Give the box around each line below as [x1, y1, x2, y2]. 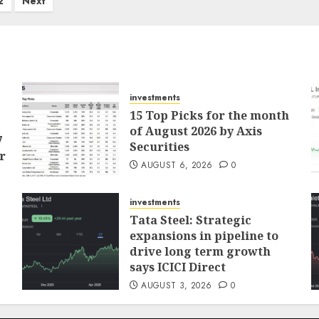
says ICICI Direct [129, 259, 226, 275]
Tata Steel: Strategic [129, 212, 251, 228]
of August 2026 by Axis [129, 123, 262, 139]
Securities [129, 139, 189, 155]
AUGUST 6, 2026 [141, 159, 213, 172]
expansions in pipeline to [129, 228, 278, 244]
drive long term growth [129, 244, 271, 259]
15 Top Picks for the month [129, 108, 289, 123]
